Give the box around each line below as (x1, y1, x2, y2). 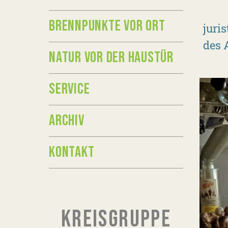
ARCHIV (49, 111, 84, 130)
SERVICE (49, 80, 90, 98)
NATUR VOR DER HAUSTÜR (49, 48, 174, 67)
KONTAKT (49, 143, 95, 161)
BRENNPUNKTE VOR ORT (49, 17, 165, 35)
